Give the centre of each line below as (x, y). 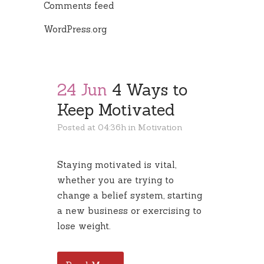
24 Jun (82, 90)
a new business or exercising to (129, 211)
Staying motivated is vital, (117, 165)
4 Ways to (150, 90)
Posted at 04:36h (92, 127)
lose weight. (84, 226)
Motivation (160, 127)
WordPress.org (75, 29)
